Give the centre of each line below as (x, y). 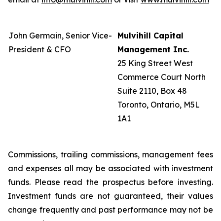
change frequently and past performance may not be (110, 210)
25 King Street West (155, 63)
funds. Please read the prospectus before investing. (110, 182)
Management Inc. (153, 49)
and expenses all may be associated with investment (110, 168)
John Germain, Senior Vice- (60, 36)
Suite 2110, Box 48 (152, 91)
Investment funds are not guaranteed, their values (110, 196)
